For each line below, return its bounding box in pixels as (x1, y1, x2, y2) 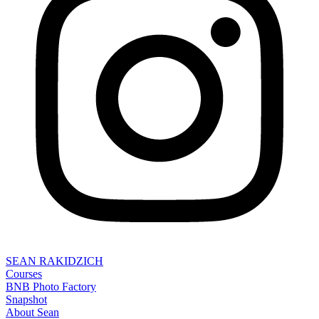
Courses (6, 268, 42, 281)
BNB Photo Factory (6, 281, 96, 293)
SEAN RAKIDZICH (6, 255, 103, 268)
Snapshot (6, 293, 47, 306)
